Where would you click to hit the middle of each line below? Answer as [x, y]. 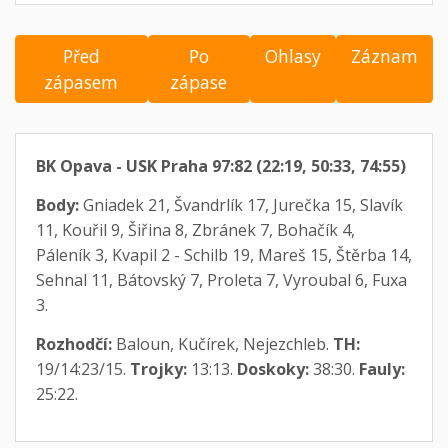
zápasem [81, 82]
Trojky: [158, 369]
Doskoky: [272, 369]
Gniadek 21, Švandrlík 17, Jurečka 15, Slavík [240, 205]
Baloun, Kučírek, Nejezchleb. [222, 344]
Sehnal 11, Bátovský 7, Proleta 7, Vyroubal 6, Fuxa [221, 280]
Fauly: [381, 369]
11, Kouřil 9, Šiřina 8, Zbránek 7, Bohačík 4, [195, 230]
